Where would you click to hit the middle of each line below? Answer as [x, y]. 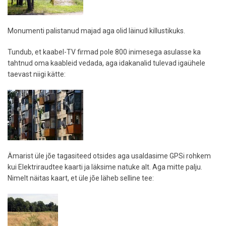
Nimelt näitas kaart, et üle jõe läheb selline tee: [81, 178]
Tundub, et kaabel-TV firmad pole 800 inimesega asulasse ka [104, 52]
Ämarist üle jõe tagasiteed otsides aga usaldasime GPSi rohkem [109, 156]
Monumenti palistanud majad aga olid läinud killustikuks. [96, 31]
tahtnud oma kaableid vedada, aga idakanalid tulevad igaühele [106, 63]
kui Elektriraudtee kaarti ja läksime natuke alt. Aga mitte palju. [105, 167]
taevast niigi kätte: [37, 74]
